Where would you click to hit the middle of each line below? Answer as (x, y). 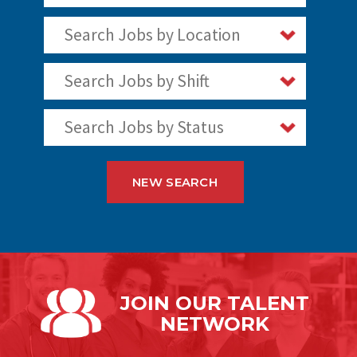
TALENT (268, 304)
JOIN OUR (173, 304)
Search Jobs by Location (152, 35)
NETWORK (214, 324)
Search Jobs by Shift (136, 81)
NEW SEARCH (175, 182)
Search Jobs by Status (143, 127)
